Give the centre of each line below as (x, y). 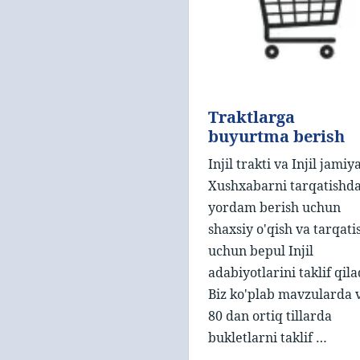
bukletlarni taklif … (268, 338)
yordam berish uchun (274, 208)
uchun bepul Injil (261, 251)
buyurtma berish (276, 137)
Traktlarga (252, 117)
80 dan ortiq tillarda (270, 316)
